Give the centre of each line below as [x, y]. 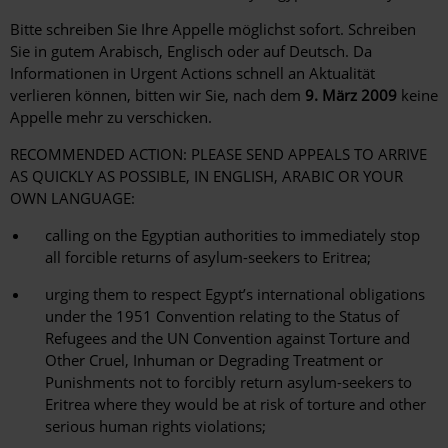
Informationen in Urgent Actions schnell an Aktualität [192, 73]
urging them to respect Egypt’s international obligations [235, 294]
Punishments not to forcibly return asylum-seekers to [228, 382]
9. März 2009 [351, 95]
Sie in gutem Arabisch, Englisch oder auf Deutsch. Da [191, 51]
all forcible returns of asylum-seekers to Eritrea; [208, 257]
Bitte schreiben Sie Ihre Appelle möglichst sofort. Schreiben [213, 29]
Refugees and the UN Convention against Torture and [227, 338]
